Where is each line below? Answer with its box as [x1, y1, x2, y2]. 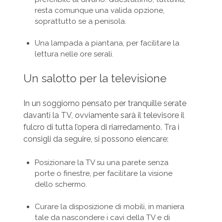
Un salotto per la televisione [23, 72, 166, 85]
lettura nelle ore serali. [34, 50, 113, 59]
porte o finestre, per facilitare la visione [34, 169, 172, 178]
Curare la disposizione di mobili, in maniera [34, 202, 184, 212]
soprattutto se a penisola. [34, 16, 126, 26]
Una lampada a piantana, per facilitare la [34, 39, 179, 48]
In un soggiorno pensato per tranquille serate [23, 99, 186, 109]
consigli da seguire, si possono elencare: [23, 134, 168, 144]
